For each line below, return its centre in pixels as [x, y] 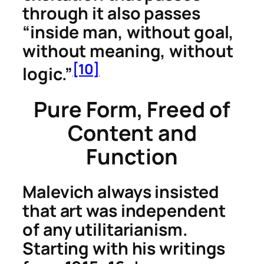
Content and [132, 133]
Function [132, 156]
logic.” [48, 74]
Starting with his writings [124, 249]
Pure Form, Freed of [132, 109]
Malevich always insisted [121, 192]
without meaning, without [128, 51]
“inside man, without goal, [128, 32]
